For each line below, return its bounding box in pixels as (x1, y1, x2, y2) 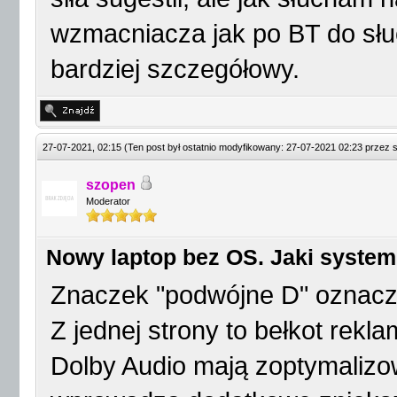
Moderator (86, 196, 130, 206)
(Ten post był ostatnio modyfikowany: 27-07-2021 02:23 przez (124, 142, 393, 152)
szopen (86, 177, 136, 192)
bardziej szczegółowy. (51, 55, 300, 83)
